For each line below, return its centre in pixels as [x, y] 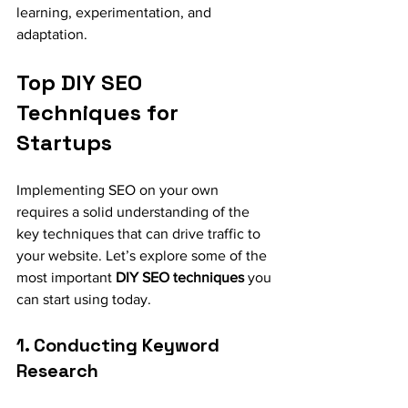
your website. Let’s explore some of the [143, 255]
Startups [64, 142]
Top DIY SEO [82, 82]
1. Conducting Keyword [120, 345]
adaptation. [52, 34]
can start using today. [84, 299]
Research [57, 370]
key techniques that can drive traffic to [140, 233]
